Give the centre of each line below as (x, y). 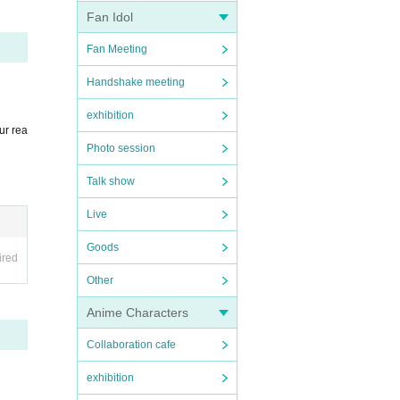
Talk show (111, 181)
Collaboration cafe (131, 345)
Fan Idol (110, 17)
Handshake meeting (136, 82)
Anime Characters (137, 312)
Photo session (121, 148)
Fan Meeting (117, 49)
